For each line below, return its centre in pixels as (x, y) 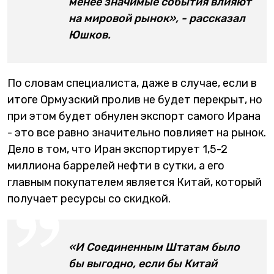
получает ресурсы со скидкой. (89, 199)
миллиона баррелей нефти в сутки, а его (116, 166)
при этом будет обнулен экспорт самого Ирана (134, 116)
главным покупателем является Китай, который (135, 182)
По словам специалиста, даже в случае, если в (132, 83)
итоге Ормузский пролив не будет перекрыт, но (135, 100)
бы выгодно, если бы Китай (143, 264)
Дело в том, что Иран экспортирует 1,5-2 (117, 149)
